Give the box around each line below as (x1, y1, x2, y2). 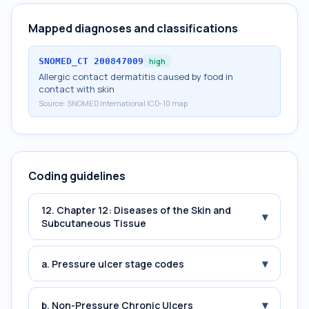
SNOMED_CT (39, 56, 88, 66)
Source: (39, 98, 67, 108)
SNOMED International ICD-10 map (67, 98, 188, 108)
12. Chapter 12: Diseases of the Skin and (41, 203, 231, 217)
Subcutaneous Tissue (41, 217, 146, 230)
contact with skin (39, 83, 114, 95)
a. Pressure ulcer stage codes (41, 257, 184, 270)
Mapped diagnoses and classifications (28, 21, 238, 36)
